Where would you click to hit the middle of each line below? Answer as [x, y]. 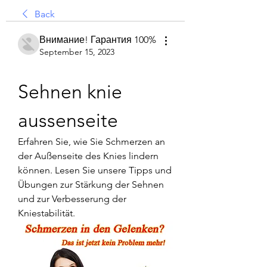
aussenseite [68, 120]
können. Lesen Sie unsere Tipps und [95, 170]
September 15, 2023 [77, 52]
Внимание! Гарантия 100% [98, 40]
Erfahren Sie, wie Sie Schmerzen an [91, 142]
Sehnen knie [70, 92]
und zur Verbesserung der [72, 199]
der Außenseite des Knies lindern [88, 156]
